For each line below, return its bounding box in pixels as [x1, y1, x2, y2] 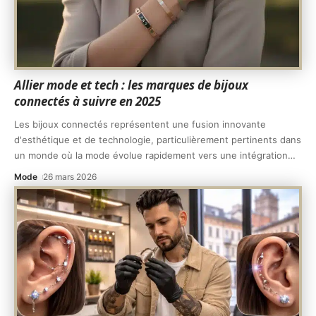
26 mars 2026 [43, 171, 97, 183]
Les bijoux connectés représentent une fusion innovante [14, 119, 266, 130]
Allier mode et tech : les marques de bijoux [14, 77, 248, 94]
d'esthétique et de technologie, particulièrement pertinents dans [14, 134, 301, 146]
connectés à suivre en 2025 [14, 93, 161, 110]
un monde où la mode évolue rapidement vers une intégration [14, 150, 288, 162]
